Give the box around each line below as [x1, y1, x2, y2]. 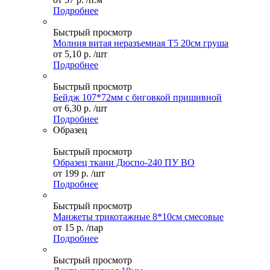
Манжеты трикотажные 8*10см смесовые [53, 212, 224, 222]
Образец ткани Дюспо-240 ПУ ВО [53, 157, 195, 168]
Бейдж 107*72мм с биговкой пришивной [53, 92, 222, 103]
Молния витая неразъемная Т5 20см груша [53, 38, 228, 49]
